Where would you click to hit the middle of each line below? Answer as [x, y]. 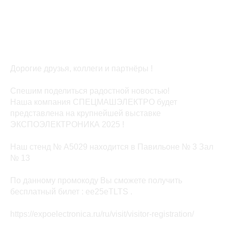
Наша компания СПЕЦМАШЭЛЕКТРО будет [94, 102]
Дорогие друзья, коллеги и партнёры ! [81, 68]
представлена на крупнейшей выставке [85, 113]
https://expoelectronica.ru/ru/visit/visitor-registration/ [102, 214]
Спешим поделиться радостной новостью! [90, 91]
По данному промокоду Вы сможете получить [96, 180]
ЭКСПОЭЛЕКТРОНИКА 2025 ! [67, 124]
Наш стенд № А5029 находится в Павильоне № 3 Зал [112, 147]
